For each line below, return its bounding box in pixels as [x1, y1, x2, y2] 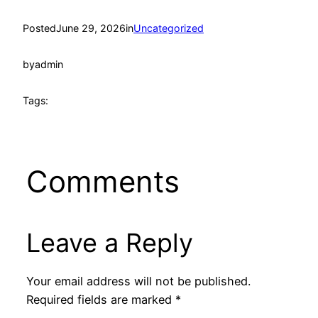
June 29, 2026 [56, 22, 126, 35]
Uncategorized [133, 22, 204, 35]
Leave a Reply [26, 226, 193, 258]
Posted [23, 22, 56, 35]
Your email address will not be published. [26, 273, 251, 288]
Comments [26, 163, 180, 199]
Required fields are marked [26, 292, 175, 307]
